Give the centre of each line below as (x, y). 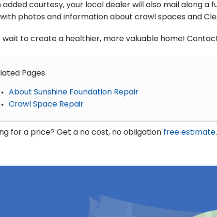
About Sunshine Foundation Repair (73, 92)
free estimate (189, 132)
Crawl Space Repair (46, 104)
